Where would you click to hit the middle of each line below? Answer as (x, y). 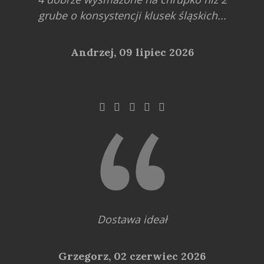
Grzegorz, (86, 256)
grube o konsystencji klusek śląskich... (132, 15)
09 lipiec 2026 (156, 52)
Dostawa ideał (132, 219)
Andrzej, (95, 52)
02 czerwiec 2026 (160, 256)
